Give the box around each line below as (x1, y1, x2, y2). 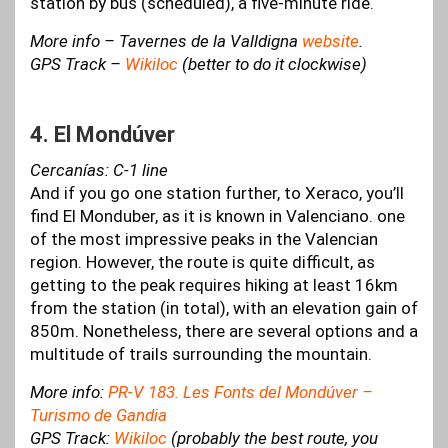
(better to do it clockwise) (178, 54, 367, 75)
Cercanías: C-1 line (30, 160, 168, 181)
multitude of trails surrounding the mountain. (30, 344, 372, 365)
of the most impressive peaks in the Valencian (30, 229, 378, 250)
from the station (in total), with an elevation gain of (30, 298, 418, 319)
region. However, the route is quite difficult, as (30, 252, 375, 273)
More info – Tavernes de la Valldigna (30, 31, 302, 52)
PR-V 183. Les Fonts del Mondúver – (108, 382, 373, 403)
